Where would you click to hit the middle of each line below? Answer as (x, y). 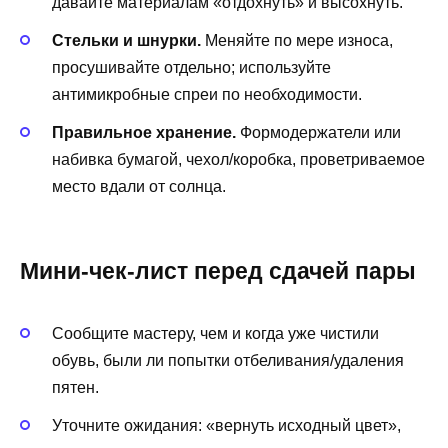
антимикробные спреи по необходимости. (207, 95)
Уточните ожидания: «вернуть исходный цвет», (226, 425)
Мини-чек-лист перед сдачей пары (218, 270)
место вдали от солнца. (139, 187)
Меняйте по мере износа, (297, 41)
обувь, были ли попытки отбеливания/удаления (228, 360)
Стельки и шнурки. (126, 41)
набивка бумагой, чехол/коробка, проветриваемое (238, 160)
